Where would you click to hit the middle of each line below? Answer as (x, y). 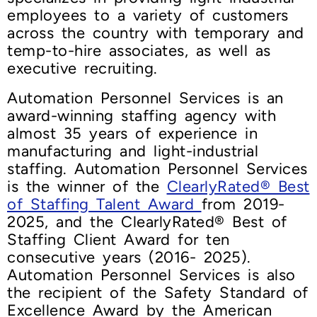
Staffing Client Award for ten (119, 240)
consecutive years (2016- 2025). (129, 258)
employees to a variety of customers (148, 16)
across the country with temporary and (156, 33)
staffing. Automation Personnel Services (157, 169)
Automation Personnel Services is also (151, 275)
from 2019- (243, 204)
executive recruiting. (82, 69)
